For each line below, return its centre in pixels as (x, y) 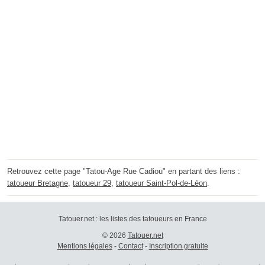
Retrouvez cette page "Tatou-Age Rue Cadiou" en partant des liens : (124, 172)
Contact (130, 246)
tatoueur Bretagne (38, 183)
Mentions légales (85, 246)
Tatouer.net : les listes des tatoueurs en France (132, 219)
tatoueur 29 (92, 183)
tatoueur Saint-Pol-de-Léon (161, 183)
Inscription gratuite (178, 246)
